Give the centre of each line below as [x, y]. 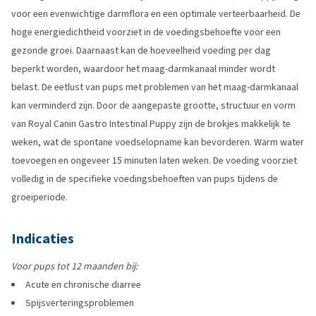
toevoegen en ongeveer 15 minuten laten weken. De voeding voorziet [154, 160]
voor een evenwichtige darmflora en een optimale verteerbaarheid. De [156, 14]
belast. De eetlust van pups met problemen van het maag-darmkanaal [155, 87]
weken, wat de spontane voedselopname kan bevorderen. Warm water [158, 142]
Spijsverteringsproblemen [80, 303]
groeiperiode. [39, 197]
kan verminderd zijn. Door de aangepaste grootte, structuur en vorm [153, 105]
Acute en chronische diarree [83, 285]
